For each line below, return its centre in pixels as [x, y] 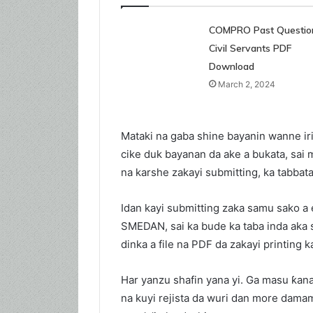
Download [231, 66]
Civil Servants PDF [250, 48]
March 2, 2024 [246, 84]
